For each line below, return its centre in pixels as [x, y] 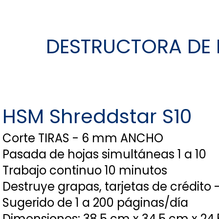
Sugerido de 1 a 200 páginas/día [95, 203]
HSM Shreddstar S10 [97, 116]
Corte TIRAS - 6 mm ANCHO [83, 138]
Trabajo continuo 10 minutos [85, 170]
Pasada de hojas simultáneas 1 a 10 [104, 154]
